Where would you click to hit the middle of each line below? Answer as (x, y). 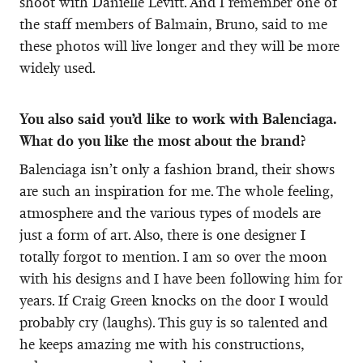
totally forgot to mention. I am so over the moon (173, 256)
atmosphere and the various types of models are (170, 213)
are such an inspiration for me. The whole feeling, (176, 191)
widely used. (58, 68)
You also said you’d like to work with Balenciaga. (178, 119)
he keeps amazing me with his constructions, (162, 344)
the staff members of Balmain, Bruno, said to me (173, 24)
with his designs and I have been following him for (181, 278)
